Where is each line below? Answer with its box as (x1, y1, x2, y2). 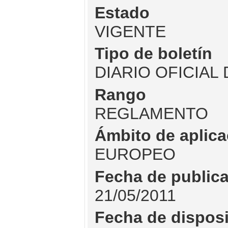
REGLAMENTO (94, 104, 208, 123)
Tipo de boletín (94, 44, 212, 63)
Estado (94, 3, 150, 22)
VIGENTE (94, 22, 166, 41)
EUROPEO (94, 145, 176, 164)
